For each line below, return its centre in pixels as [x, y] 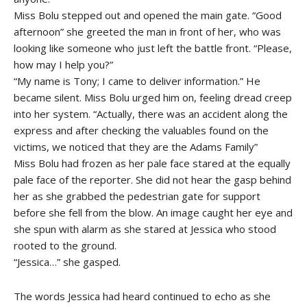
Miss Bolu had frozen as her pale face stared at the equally [152, 163]
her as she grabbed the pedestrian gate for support [137, 196]
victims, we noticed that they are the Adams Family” [136, 146]
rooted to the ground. [65, 245]
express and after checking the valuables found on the [141, 130]
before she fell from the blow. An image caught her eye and [153, 212]
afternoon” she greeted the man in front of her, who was [147, 31]
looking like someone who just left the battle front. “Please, [153, 48]
